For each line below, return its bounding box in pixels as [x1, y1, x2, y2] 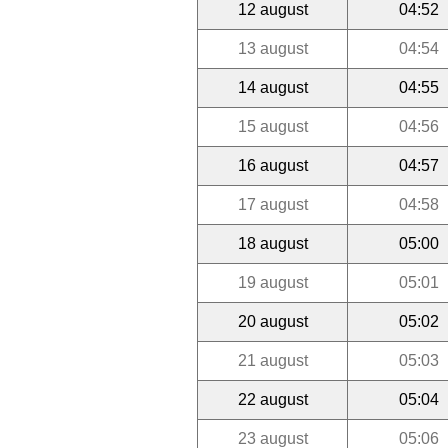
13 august [237, 39, 308, 57]
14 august [237, 78, 308, 96]
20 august [237, 312, 308, 330]
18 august [237, 234, 308, 252]
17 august [237, 195, 308, 213]
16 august [237, 156, 308, 174]
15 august [237, 117, 308, 135]
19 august [237, 273, 308, 291]
